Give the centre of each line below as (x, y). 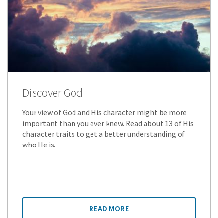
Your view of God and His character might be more (105, 112)
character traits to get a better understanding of (104, 134)
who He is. (39, 144)
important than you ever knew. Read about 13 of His (108, 123)
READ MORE (109, 208)
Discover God (53, 92)
